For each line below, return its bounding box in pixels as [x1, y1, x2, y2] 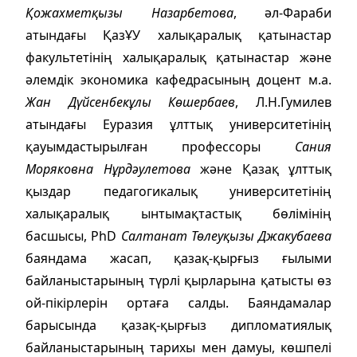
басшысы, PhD [25, 226, 121, 245]
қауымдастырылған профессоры [25, 137, 295, 155]
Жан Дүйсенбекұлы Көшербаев [25, 92, 236, 111]
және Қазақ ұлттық [190, 159, 331, 178]
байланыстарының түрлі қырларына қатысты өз [25, 271, 331, 289]
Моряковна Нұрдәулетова [25, 159, 190, 178]
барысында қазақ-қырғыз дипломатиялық [25, 316, 331, 334]
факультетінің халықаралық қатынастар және [25, 48, 331, 66]
